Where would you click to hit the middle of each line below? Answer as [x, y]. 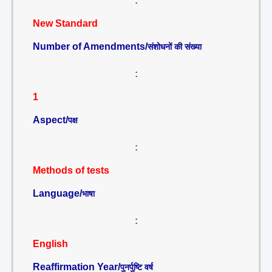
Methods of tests [71, 170]
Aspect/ [50, 120]
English [50, 244]
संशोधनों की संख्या [175, 47]
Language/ [57, 193]
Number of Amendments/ [90, 46]
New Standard [65, 23]
